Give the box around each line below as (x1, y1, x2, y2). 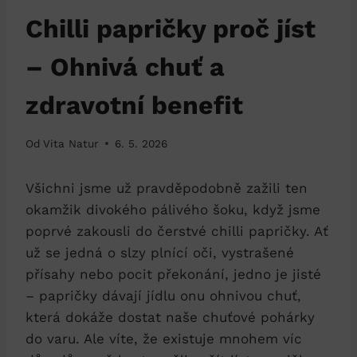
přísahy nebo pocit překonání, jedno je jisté (25, 265, 321, 282)
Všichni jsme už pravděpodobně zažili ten (25, 179, 308, 196)
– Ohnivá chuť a (25, 51, 225, 82)
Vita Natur (43, 136, 100, 150)
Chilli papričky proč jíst (25, 13, 316, 44)
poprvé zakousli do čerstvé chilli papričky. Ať (25, 222, 328, 239)
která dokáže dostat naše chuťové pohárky (25, 308, 315, 325)
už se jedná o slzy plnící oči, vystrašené (25, 244, 294, 261)
